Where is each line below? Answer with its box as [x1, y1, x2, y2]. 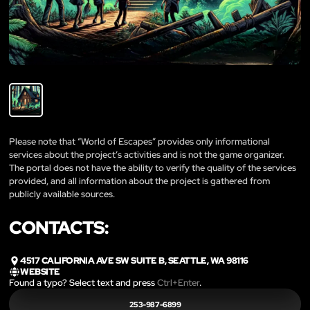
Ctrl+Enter [157, 277, 199, 289]
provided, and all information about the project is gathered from [9, 174, 270, 187]
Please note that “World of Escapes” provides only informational [9, 135, 270, 147]
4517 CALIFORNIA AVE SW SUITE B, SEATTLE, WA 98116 [20, 254, 248, 266]
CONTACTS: [9, 215, 109, 239]
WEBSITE [20, 266, 60, 277]
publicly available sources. [9, 188, 115, 200]
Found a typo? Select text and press [9, 277, 157, 289]
